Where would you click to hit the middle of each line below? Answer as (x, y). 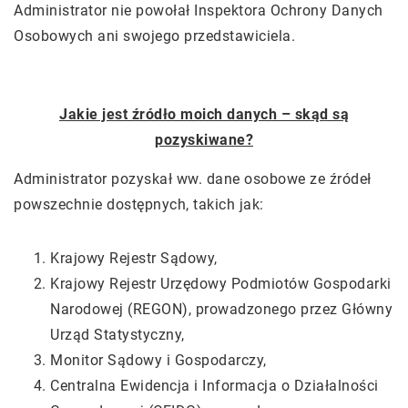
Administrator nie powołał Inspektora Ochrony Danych (199, 10)
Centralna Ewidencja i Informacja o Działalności (214, 386)
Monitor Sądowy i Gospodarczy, (160, 360)
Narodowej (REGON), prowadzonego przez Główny (221, 309)
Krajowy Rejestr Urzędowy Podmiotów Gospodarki (221, 284)
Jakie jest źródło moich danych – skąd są (204, 114)
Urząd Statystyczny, (117, 335)
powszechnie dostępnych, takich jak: (141, 204)
